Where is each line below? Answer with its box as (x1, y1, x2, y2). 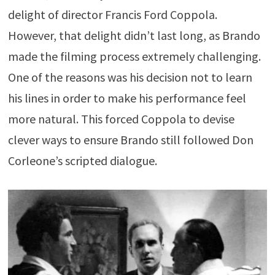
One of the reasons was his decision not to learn (7, 69, 252, 85)
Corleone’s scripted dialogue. (7, 152, 157, 168)
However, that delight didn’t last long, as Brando (7, 27, 260, 43)
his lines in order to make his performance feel (7, 90, 246, 106)
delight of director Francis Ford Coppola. (7, 6, 217, 22)
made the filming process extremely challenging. (7, 48, 261, 64)
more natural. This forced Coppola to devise (7, 110, 234, 126)
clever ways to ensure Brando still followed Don (7, 131, 254, 147)
